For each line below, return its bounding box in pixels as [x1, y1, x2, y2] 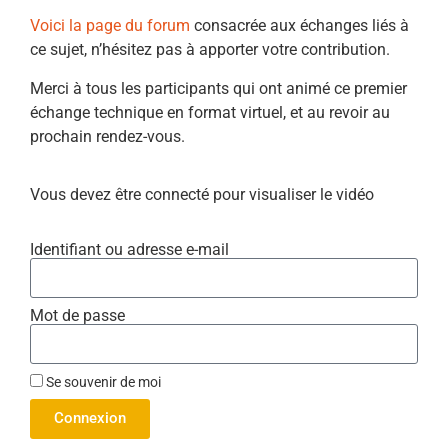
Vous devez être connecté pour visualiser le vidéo [30, 185, 374, 205]
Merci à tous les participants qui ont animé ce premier [30, 78, 407, 98]
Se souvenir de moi [43, 373, 161, 390]
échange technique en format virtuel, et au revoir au [30, 102, 390, 122]
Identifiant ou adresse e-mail [30, 239, 229, 259]
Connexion [54, 409, 126, 428]
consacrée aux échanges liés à [190, 16, 409, 36]
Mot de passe [30, 305, 125, 325]
